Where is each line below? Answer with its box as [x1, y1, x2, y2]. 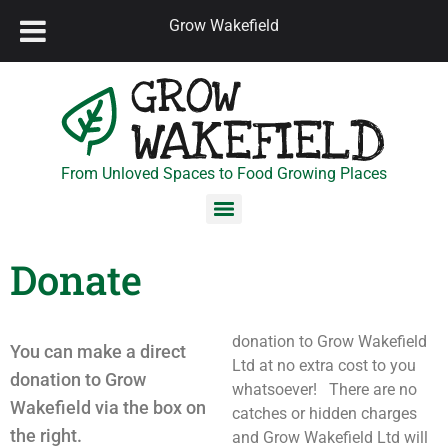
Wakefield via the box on [10, 397, 206, 418]
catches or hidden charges [232, 404, 417, 423]
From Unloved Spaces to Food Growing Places [61, 164, 387, 183]
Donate [10, 253, 142, 306]
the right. [10, 425, 82, 446]
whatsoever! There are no [232, 380, 417, 399]
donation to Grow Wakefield [232, 332, 427, 351]
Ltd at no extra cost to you [232, 356, 416, 375]
